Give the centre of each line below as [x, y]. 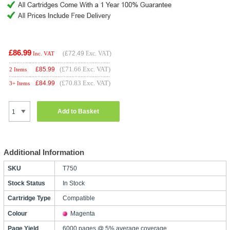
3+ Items [19, 83]
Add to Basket [78, 111]
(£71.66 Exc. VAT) [85, 69]
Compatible [79, 198]
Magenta [82, 214]
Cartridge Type [29, 198]
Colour [17, 214]
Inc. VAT [43, 53]
